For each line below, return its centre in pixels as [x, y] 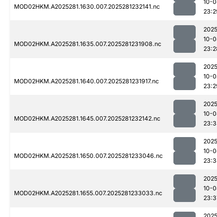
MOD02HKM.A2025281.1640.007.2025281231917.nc [86, 81]
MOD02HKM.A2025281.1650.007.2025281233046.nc [88, 156]
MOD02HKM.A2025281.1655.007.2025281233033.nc [88, 193]
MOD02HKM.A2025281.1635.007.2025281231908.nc [88, 44]
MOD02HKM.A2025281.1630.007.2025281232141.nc [87, 7]
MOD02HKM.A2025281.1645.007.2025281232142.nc [87, 119]
